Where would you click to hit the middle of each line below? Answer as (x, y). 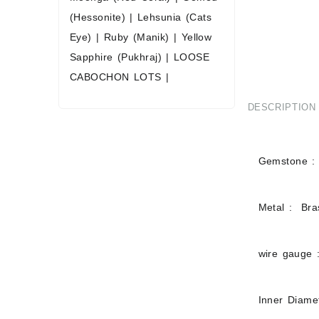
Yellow (197, 37)
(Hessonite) (98, 17)
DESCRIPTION (282, 107)
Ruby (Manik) (136, 37)
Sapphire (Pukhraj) (116, 57)
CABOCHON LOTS (116, 77)
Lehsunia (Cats (174, 17)
